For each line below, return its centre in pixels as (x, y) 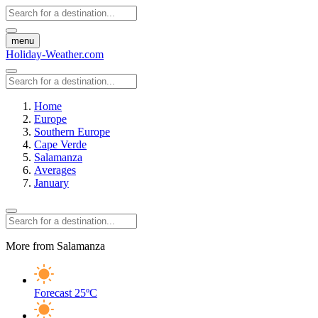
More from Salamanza (55, 246)
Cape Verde (60, 144)
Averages (55, 170)
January (51, 183)
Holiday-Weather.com (55, 54)
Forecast (53, 293)
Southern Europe (72, 132)
